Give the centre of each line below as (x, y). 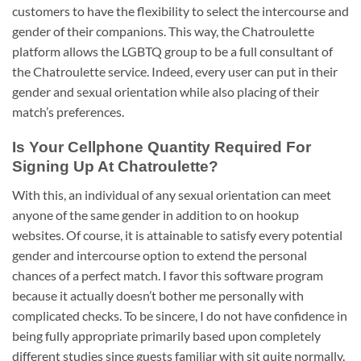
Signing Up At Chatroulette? (115, 167)
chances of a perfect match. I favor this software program (168, 275)
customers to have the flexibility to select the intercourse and (180, 10)
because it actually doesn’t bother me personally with (158, 295)
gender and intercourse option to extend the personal (160, 255)
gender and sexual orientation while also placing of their (166, 91)
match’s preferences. (68, 111)
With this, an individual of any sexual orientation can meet (172, 194)
